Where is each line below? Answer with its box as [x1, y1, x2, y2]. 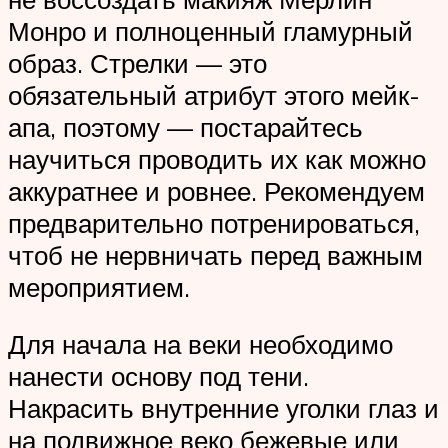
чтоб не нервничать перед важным [8, 238, 423, 271]
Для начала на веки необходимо [8, 328, 393, 361]
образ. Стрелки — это [8, 46, 267, 79]
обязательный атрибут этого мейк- [8, 78, 420, 111]
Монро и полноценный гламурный [8, 14, 413, 47]
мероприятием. [8, 270, 190, 303]
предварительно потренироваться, [8, 206, 420, 239]
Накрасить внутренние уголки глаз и [8, 392, 439, 425]
